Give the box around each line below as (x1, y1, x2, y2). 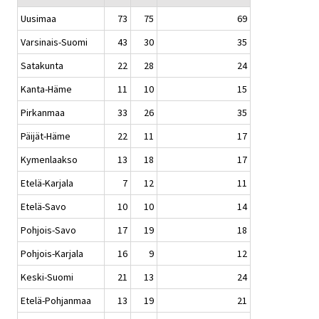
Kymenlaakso (21, 153, 78, 167)
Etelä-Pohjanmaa (21, 294, 91, 308)
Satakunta (21, 59, 63, 73)
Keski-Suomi (21, 271, 73, 284)
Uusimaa (21, 12, 56, 26)
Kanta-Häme (21, 83, 72, 96)
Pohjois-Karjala (21, 247, 83, 261)
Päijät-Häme (21, 130, 70, 143)
